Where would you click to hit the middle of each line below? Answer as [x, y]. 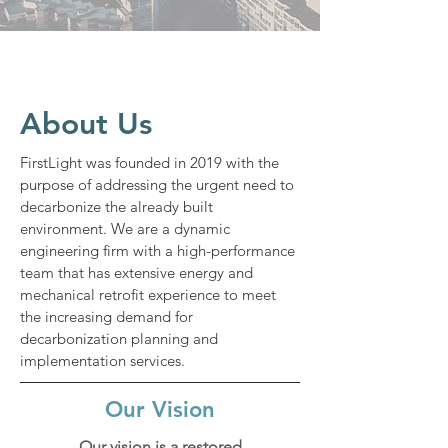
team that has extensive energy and [136, 272]
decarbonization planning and [119, 338]
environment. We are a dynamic [125, 228]
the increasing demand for [106, 316]
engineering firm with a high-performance [157, 250]
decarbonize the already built [116, 206]
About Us [86, 124]
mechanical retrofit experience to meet [148, 294]
